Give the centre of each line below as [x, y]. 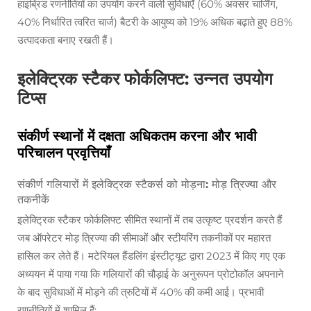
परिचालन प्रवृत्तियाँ [64, 153]
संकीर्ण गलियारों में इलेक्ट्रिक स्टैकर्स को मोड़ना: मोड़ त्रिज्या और [147, 185]
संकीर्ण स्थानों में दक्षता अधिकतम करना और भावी [137, 136]
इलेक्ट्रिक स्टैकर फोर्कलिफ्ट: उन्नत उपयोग [145, 79]
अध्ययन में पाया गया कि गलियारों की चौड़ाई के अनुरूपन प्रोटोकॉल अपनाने [151, 274]
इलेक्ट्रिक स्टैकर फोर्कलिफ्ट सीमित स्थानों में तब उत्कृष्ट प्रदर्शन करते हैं [150, 220]
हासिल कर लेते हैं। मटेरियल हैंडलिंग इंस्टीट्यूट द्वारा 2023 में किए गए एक [151, 256]
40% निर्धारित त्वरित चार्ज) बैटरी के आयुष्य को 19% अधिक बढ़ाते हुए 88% [155, 22]
